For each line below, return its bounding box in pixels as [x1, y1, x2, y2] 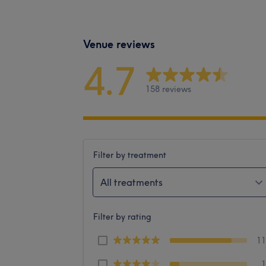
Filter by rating [93, 211, 151, 222]
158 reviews [145, 84, 191, 95]
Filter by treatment [93, 149, 166, 160]
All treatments [100, 176, 163, 188]
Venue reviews [83, 37, 155, 51]
